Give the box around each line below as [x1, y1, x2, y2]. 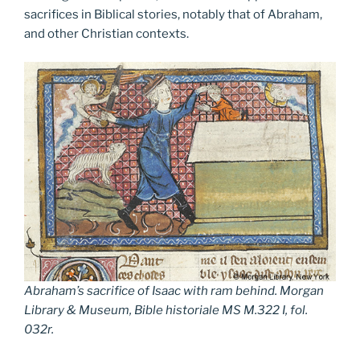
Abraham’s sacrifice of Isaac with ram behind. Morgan [24, 283, 324, 298]
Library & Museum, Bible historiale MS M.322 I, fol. [24, 302, 308, 317]
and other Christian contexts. [24, 27, 189, 42]
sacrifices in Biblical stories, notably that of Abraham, [24, 7, 322, 22]
